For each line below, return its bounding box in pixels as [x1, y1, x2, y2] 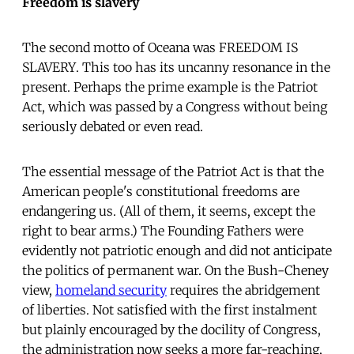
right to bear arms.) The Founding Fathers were [22, 222, 303, 239]
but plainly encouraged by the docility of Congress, [22, 321, 321, 337]
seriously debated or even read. [22, 118, 203, 134]
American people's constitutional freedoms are [22, 183, 299, 199]
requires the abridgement [167, 281, 320, 298]
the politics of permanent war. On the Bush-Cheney [22, 262, 329, 278]
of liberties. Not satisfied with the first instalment [22, 301, 317, 318]
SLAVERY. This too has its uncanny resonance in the [22, 58, 330, 75]
